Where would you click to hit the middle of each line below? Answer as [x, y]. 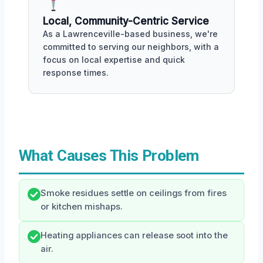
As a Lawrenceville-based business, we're [130, 33]
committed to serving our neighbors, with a [131, 46]
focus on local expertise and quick [114, 59]
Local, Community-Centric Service [126, 21]
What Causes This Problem [109, 155]
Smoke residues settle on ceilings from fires [134, 193]
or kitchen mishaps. [82, 206]
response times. [76, 72]
